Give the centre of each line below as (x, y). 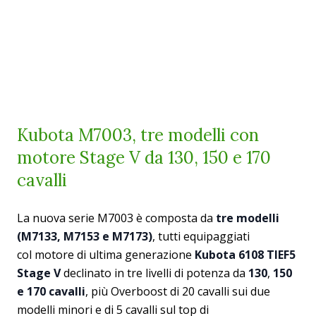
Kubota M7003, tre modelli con (138, 135)
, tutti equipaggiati (201, 237)
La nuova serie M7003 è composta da (116, 218)
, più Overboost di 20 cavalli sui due (178, 292)
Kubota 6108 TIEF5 (245, 255)
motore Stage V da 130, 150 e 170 (144, 158)
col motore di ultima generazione (106, 255)
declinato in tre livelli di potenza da (154, 273)
